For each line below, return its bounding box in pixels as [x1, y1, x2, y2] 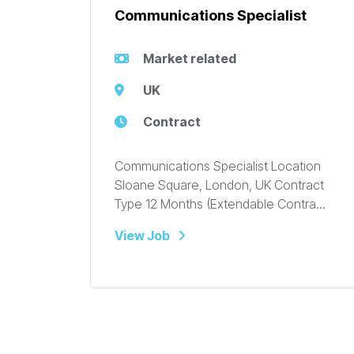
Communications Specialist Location [115, 158, 321, 175]
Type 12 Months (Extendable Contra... [115, 196, 326, 213]
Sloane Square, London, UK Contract [115, 177, 324, 194]
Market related [143, 51, 236, 67]
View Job [115, 228, 170, 244]
